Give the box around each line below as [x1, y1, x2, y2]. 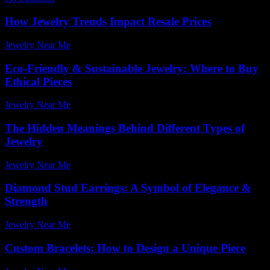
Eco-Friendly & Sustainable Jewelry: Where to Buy [5, 61, 259, 75]
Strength [5, 195, 48, 208]
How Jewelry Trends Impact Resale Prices [5, 15, 211, 28]
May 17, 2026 [76, 99, 130, 110]
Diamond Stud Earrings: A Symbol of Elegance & [5, 181, 251, 195]
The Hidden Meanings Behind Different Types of [5, 121, 245, 134]
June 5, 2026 [76, 219, 125, 230]
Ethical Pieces [5, 75, 72, 88]
